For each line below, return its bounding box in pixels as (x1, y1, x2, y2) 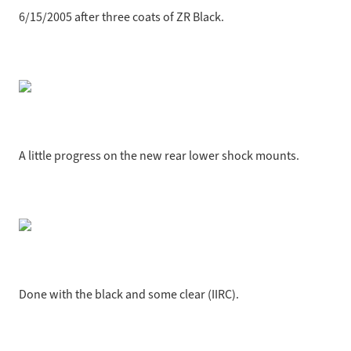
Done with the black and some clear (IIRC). (19, 286, 239, 302)
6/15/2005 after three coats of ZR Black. (19, 9, 224, 25)
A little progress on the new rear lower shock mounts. (19, 147, 299, 164)
